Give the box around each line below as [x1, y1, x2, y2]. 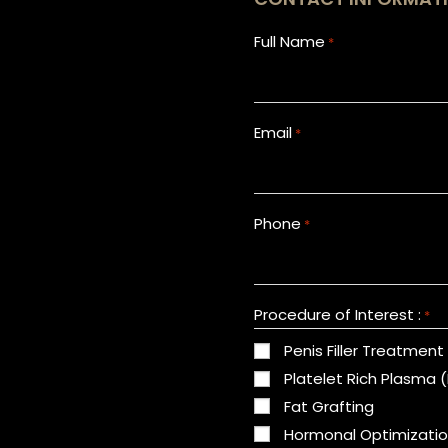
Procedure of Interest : [254, 303, 422, 325]
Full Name [254, 30, 326, 52]
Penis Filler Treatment [284, 340, 445, 362]
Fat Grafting [284, 395, 375, 417]
